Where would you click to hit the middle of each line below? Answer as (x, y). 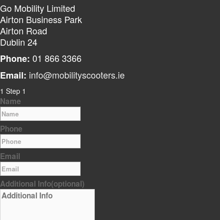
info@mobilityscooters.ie (77, 74)
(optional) (68, 183)
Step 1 (16, 91)
